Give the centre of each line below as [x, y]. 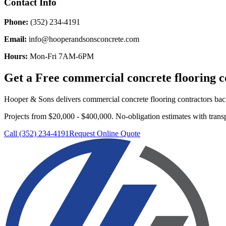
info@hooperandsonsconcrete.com [83, 39]
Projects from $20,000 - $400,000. [60, 116]
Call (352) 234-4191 [37, 133]
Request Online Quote [105, 133]
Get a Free [33, 78]
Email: [15, 39]
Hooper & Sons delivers [43, 99]
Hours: [16, 56]
